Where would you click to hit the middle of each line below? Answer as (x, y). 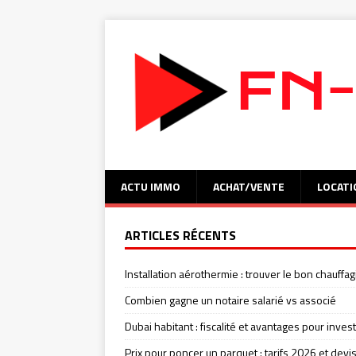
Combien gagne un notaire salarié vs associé (230, 300)
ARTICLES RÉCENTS (180, 235)
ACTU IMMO (151, 186)
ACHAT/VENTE (249, 186)
